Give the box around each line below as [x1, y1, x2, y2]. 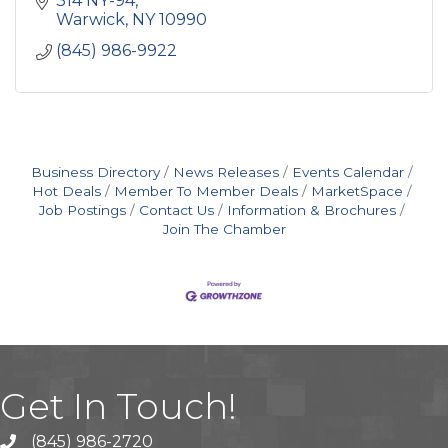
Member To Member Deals [114, 182, 298, 199]
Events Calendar [292, 163, 404, 180]
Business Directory [31, 163, 160, 180]
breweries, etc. [36, 9, 151, 28]
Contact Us [139, 201, 214, 218]
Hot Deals [32, 182, 101, 199]
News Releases [173, 163, 279, 180]
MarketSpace [311, 182, 403, 199]
